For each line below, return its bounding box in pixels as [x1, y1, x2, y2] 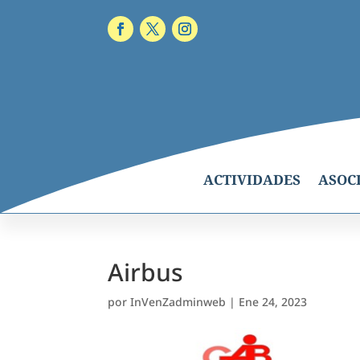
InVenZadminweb [130, 293, 227, 309]
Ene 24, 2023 [239, 293, 308, 309]
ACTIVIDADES [202, 170, 301, 189]
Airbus [108, 255, 184, 288]
